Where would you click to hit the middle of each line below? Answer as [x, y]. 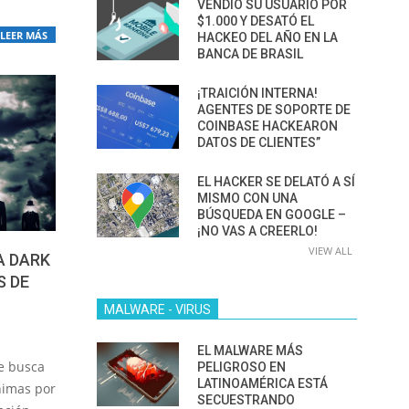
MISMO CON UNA [247, 198]
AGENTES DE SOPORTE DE [274, 110]
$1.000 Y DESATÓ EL [256, 21]
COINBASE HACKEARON [267, 126]
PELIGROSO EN [241, 367]
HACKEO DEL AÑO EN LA [267, 37]
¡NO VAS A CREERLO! [257, 231]
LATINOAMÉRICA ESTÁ [262, 383]
